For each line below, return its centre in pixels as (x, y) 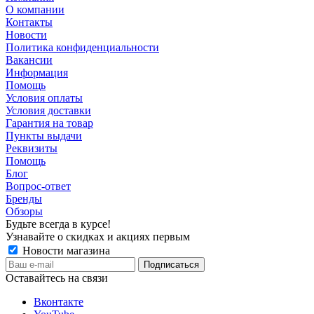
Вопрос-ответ (38, 186)
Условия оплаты (44, 97)
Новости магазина (65, 250)
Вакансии (29, 60)
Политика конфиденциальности (82, 47)
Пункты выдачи (44, 135)
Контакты (29, 22)
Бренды (24, 198)
